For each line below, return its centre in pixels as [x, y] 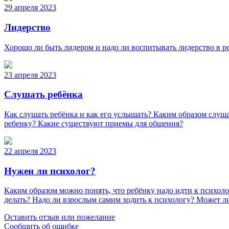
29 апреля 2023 [30, 8]
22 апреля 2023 [30, 151]
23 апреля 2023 [30, 75]
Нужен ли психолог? [50, 171]
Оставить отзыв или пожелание [60, 217]
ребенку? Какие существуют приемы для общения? [94, 124]
